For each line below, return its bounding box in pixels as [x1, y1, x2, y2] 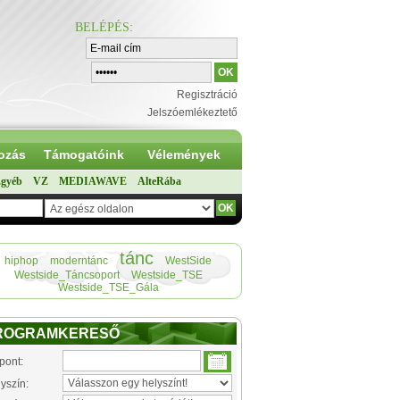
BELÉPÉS [75, 21, 129, 34]
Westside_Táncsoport [13, 269, 120, 281]
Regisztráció [177, 88, 237, 101]
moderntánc [50, 254, 108, 267]
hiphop [4, 254, 38, 267]
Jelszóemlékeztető [147, 106, 237, 119]
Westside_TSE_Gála [57, 281, 159, 294]
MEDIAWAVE [59, 175, 127, 187]
